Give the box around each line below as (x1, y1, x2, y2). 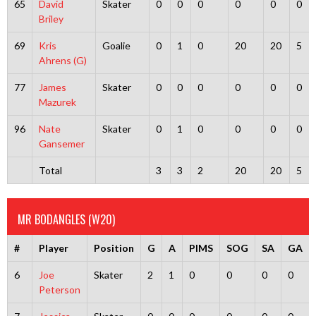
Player (38, 242, 68, 254)
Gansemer (38, 138, 85, 150)
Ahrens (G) (38, 54, 87, 66)
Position (93, 242, 134, 254)
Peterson (38, 284, 80, 296)
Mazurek (38, 96, 76, 108)
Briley (38, 13, 63, 25)
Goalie (102, 39, 130, 51)
